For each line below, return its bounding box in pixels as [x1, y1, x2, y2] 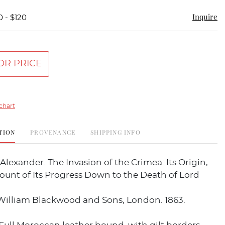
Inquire [192, 12, 217, 22]
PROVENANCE [30, 128, 76, 136]
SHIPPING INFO [90, 128, 141, 136]
